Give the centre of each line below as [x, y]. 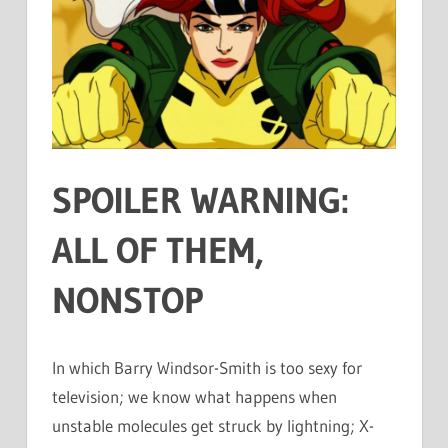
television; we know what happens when [194, 396]
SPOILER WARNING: [200, 200]
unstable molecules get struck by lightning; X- [213, 425]
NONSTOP [127, 300]
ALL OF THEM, [158, 250]
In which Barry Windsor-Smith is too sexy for [207, 367]
